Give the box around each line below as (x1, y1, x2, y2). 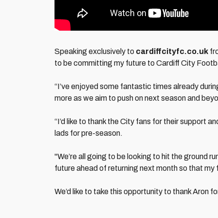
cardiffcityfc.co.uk (136, 47, 208, 55)
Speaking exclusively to (54, 47, 136, 55)
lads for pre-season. (54, 129, 123, 137)
